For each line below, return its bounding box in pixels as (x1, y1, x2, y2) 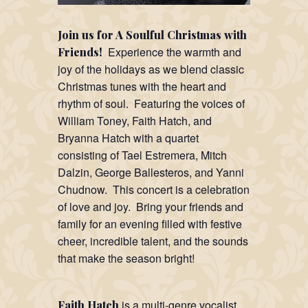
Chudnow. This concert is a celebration (58, 181, 250, 197)
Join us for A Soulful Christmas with (58, 27, 247, 42)
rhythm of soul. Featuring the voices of (58, 95, 245, 111)
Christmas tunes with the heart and (58, 78, 226, 94)
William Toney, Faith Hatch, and (58, 112, 212, 129)
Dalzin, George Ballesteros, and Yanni (58, 164, 244, 180)
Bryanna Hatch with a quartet (58, 129, 199, 146)
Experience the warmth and (108, 43, 241, 60)
